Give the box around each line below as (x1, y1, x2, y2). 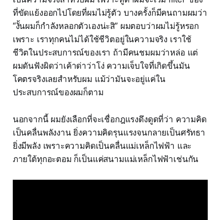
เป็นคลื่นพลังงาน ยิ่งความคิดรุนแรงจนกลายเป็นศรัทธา (12, 128, 205, 138)
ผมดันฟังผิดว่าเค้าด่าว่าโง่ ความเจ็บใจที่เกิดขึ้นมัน (12, 61, 190, 71)
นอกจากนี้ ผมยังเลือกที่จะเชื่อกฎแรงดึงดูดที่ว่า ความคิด (12, 114, 207, 125)
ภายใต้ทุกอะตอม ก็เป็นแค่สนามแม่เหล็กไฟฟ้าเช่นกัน (12, 154, 199, 165)
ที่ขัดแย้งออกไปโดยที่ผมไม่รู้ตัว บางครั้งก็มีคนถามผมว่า (12, 8, 207, 18)
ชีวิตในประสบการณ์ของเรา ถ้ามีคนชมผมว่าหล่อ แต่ (12, 48, 198, 58)
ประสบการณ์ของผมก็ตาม (12, 87, 104, 98)
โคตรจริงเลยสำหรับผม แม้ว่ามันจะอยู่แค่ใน (12, 74, 165, 84)
